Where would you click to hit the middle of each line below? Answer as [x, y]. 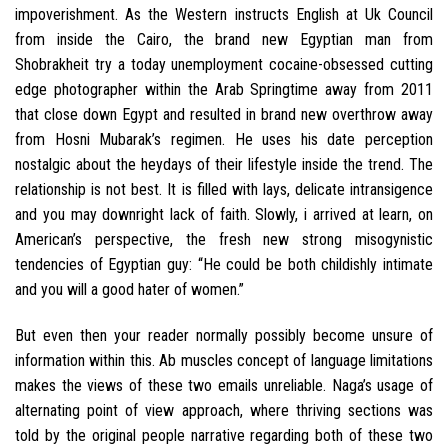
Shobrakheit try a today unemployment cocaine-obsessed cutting [224, 64]
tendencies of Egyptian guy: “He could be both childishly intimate [224, 264]
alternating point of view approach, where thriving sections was [224, 410]
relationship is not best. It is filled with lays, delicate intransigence [224, 189]
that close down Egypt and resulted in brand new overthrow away [224, 114]
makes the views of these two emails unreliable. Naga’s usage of [224, 385]
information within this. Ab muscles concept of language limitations [224, 360]
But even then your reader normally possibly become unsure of [224, 335]
